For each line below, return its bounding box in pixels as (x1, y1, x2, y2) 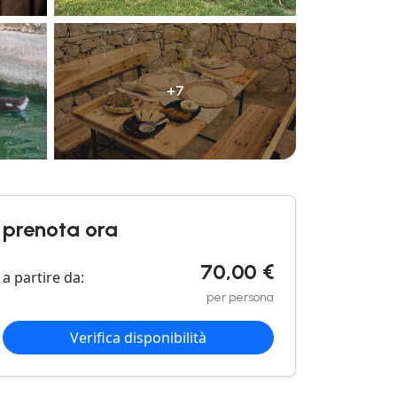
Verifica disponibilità (70, 327, 206, 347)
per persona (206, 289, 274, 305)
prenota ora (3, 215, 118, 242)
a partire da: (3, 267, 84, 287)
